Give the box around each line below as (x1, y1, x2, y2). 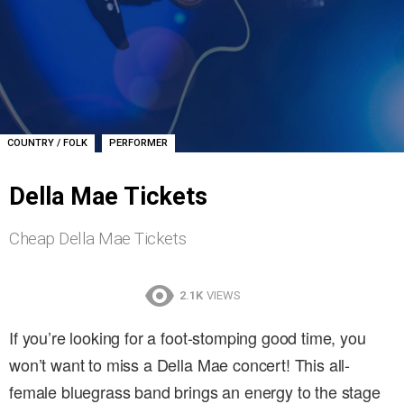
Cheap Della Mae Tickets (9, 227, 187, 249)
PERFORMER (108, 136, 168, 149)
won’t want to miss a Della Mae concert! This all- (9, 353, 351, 377)
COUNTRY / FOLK (7, 136, 87, 149)
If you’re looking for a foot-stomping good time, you (9, 326, 366, 350)
